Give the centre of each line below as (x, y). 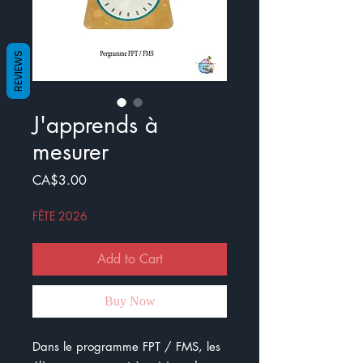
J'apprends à (95, 125)
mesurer (70, 152)
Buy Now (130, 301)
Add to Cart (130, 259)
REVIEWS (18, 70)
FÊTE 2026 (60, 216)
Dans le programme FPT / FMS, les (126, 346)
